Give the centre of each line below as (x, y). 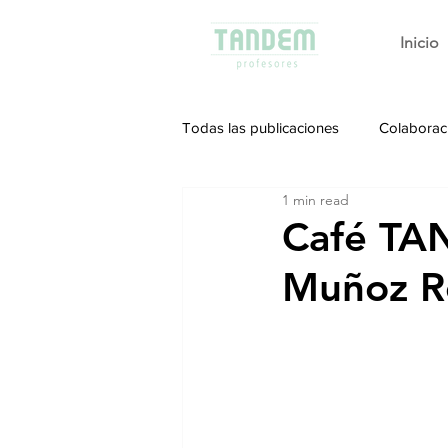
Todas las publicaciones (260, 127)
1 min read (315, 199)
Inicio (419, 42)
